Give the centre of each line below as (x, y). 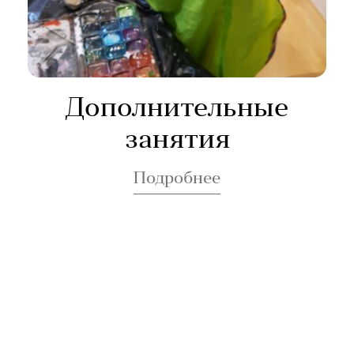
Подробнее (177, 179)
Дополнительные (177, 109)
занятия (177, 141)
